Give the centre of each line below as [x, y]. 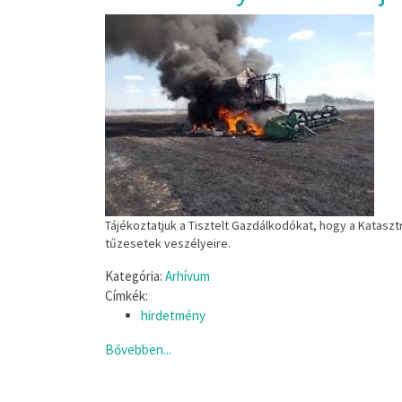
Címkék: [127, 296]
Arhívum [188, 276]
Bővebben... [138, 350]
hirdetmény [173, 315]
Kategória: [134, 276]
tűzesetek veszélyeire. [168, 243]
